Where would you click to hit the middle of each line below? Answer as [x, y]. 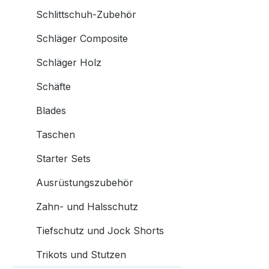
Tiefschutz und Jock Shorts [100, 231]
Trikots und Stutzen [81, 255]
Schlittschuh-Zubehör [86, 14]
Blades [51, 110]
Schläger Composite [82, 38]
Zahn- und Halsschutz [87, 207]
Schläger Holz [69, 62]
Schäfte [53, 86]
